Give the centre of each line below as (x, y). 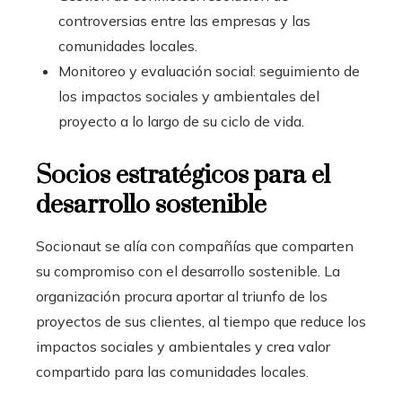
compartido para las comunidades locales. (172, 371)
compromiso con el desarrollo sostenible (186, 271)
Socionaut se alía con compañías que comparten (195, 245)
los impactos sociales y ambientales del (189, 96)
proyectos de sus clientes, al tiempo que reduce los (201, 321)
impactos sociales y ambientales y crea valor (183, 346)
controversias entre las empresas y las (184, 20)
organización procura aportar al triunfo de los (182, 296)
